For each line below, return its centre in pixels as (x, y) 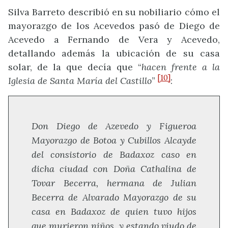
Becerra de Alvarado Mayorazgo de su (114, 197)
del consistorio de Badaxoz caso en (114, 155)
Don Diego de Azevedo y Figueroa (114, 126)
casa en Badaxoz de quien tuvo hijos (114, 212)
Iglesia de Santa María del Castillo (80, 81)
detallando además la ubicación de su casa (114, 53)
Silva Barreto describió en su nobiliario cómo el (114, 12)
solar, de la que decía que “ (75, 67)
